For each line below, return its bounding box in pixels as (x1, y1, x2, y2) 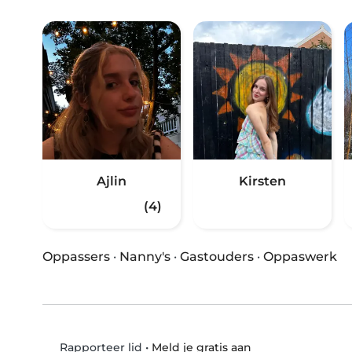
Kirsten (239, 174, 286, 189)
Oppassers (42, 249, 110, 265)
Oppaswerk (263, 249, 337, 265)
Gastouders (180, 249, 254, 265)
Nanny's (119, 249, 170, 265)
